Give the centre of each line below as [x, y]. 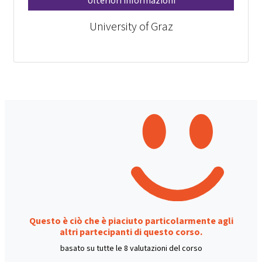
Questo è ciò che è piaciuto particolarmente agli [131, 221]
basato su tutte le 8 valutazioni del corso [131, 249]
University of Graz [131, 26]
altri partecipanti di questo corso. [131, 232]
